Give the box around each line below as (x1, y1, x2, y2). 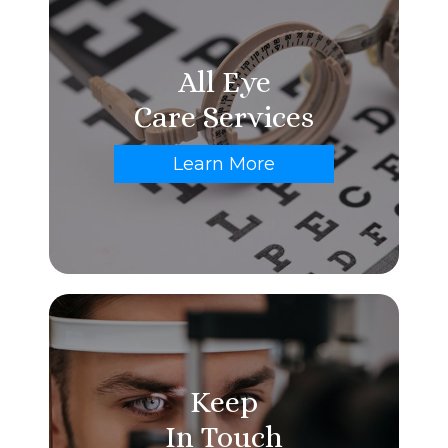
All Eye (177, 65, 271, 100)
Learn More (173, 153, 275, 176)
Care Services (134, 100, 314, 135)
